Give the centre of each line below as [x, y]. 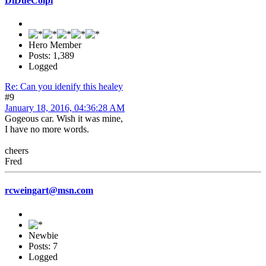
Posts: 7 [43, 246]
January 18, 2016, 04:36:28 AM [65, 108]
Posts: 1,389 [51, 56]
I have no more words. [47, 129]
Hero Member [55, 45]
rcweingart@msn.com [49, 191]
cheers [17, 151]
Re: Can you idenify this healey [64, 86]
